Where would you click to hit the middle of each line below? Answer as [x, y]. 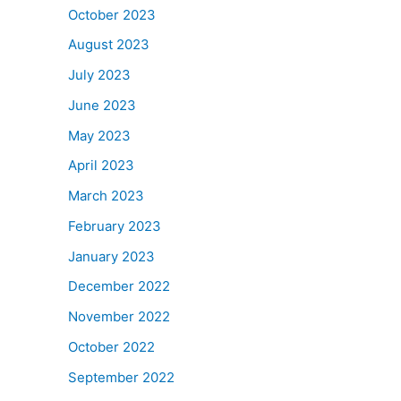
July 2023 [99, 75]
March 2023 [106, 196]
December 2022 [119, 286]
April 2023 [101, 166]
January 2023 [111, 256]
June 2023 [102, 105]
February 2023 [115, 226]
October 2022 [111, 346]
